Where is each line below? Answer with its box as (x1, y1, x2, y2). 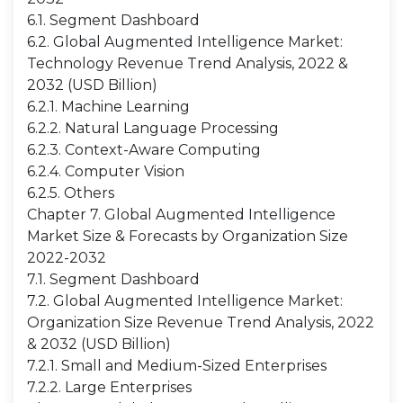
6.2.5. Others (27, 184, 114, 201)
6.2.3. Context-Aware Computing (27, 141, 261, 158)
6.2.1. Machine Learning (27, 98, 190, 115)
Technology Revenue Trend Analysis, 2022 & (27, 55, 348, 72)
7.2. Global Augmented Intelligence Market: (27, 292, 343, 309)
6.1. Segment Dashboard (27, 12, 200, 29)
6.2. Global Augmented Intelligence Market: (27, 33, 343, 50)
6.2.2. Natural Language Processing (27, 120, 279, 137)
